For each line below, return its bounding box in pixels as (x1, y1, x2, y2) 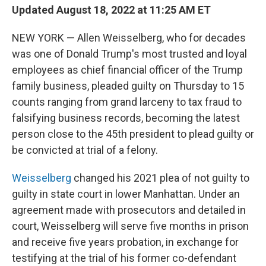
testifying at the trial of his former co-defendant (12, 252, 236, 265)
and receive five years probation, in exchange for (12, 236, 239, 249)
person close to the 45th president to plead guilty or (12, 128, 254, 141)
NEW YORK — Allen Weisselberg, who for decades (12, 31, 246, 45)
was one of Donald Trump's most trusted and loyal (12, 47, 247, 61)
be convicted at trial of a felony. (12, 144, 158, 157)
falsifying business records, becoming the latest (12, 112, 240, 125)
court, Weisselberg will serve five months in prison (12, 220, 249, 233)
